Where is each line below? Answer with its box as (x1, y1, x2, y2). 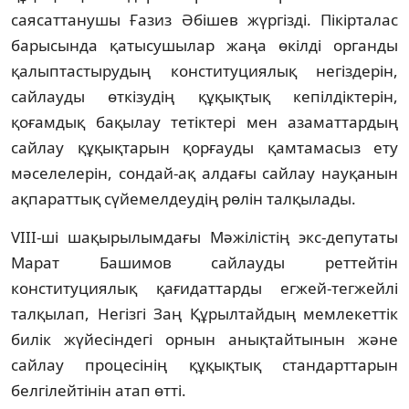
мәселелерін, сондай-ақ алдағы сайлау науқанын (11, 162, 398, 184)
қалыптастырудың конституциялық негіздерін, (11, 59, 398, 81)
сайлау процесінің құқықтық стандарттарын (11, 353, 398, 375)
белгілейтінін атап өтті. (11, 379, 186, 401)
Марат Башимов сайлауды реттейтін (11, 251, 398, 273)
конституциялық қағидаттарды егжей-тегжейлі (11, 277, 398, 299)
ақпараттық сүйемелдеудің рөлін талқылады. (11, 187, 356, 209)
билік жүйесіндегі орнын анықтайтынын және (11, 328, 398, 350)
